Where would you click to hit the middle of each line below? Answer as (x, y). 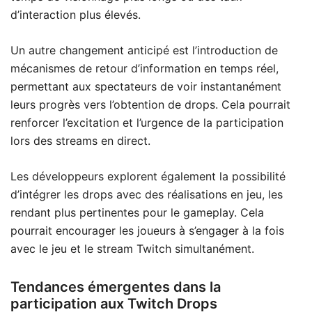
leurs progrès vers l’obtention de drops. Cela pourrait (150, 105)
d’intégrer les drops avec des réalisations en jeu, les (147, 195)
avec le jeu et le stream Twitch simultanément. (132, 249)
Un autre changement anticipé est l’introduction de (144, 50)
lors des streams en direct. (80, 141)
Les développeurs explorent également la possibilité (148, 177)
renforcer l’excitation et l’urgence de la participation (147, 123)
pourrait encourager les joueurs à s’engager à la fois (147, 231)
